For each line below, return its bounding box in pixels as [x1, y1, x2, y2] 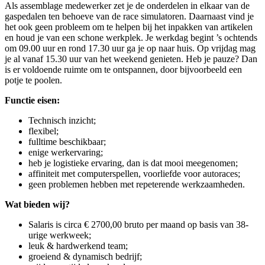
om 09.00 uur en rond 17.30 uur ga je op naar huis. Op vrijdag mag [5, 43, 256, 54]
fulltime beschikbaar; [28, 137, 106, 147]
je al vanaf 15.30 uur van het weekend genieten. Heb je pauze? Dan [5, 54, 257, 64]
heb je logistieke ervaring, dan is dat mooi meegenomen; [28, 158, 238, 169]
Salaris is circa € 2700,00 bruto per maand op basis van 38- [28, 219, 248, 230]
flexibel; [28, 126, 59, 137]
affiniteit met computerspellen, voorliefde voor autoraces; [28, 169, 240, 179]
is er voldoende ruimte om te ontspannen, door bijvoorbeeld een [5, 64, 242, 75]
